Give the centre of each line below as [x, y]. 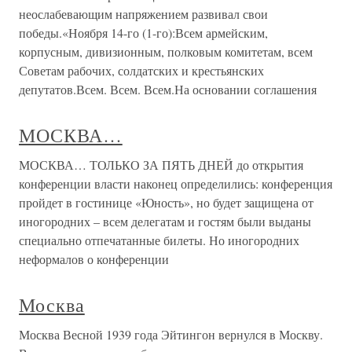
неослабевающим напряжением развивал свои [143, 14]
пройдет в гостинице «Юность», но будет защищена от [166, 202]
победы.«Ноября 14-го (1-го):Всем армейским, [143, 33]
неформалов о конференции [94, 259]
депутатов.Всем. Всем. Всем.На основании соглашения [168, 89]
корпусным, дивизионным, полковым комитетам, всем [166, 51]
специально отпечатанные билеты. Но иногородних [159, 240]
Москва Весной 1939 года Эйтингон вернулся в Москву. [171, 334]
